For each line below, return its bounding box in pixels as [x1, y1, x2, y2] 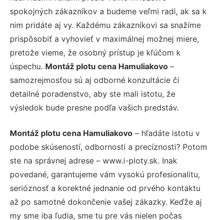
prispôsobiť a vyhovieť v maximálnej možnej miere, [10, 33, 199, 44]
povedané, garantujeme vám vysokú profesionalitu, [10, 169, 200, 179]
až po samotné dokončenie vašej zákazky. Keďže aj [10, 196, 202, 207]
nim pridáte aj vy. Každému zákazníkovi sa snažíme [10, 20, 201, 30]
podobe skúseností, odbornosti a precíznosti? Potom [10, 141, 207, 152]
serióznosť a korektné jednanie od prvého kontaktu [10, 183, 200, 193]
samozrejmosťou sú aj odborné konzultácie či [10, 75, 179, 85]
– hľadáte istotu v [133, 128, 200, 138]
